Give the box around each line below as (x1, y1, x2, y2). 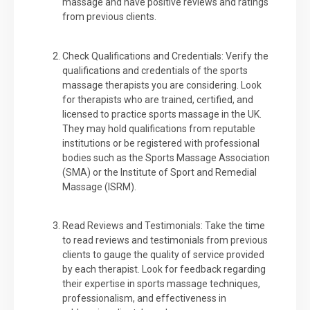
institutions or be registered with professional (62, 137, 259, 149)
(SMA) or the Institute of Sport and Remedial (62, 166, 257, 178)
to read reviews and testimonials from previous (62, 235, 268, 246)
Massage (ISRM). (62, 181, 136, 192)
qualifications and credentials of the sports (62, 64, 248, 76)
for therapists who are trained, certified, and (62, 93, 253, 105)
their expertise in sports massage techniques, (62, 278, 260, 290)
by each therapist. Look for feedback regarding (62, 264, 266, 275)
